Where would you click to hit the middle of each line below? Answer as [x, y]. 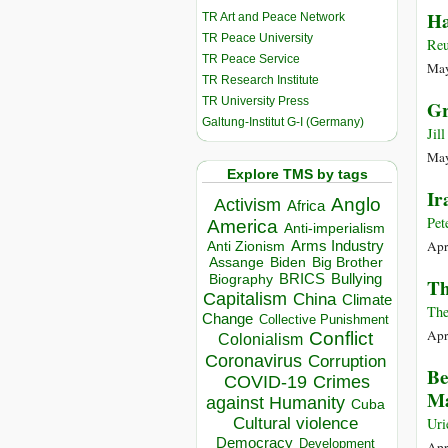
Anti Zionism [246, 247]
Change [227, 319]
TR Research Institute [260, 79]
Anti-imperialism [334, 228]
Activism [247, 205]
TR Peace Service [251, 58]
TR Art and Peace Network [273, 16]
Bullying [356, 279]
